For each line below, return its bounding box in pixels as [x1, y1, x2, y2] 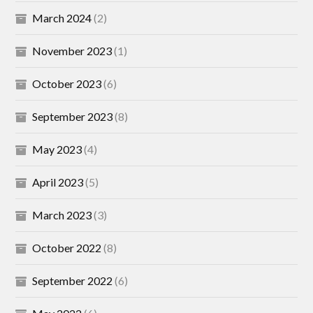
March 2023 [32, 208, 92, 221]
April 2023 [32, 175, 84, 189]
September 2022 [32, 274, 113, 287]
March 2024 [32, 11, 92, 24]
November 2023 [32, 44, 112, 57]
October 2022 [32, 241, 102, 254]
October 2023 [32, 77, 102, 90]
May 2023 [32, 143, 82, 156]
